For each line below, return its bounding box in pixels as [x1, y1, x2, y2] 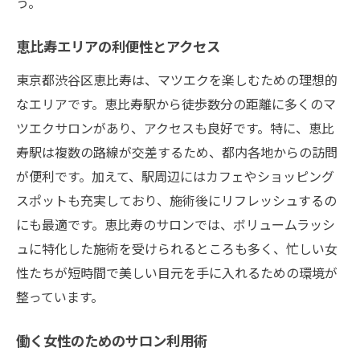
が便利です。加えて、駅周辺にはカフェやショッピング [16, 166, 334, 186]
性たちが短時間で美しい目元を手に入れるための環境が [16, 262, 337, 282]
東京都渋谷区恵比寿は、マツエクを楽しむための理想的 [16, 69, 337, 89]
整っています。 [16, 286, 104, 306]
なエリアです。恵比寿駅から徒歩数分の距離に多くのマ [16, 93, 336, 113]
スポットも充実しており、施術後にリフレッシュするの [16, 190, 337, 210]
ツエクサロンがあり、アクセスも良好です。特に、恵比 [16, 117, 334, 137]
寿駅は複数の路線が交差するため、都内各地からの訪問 [16, 141, 337, 162]
